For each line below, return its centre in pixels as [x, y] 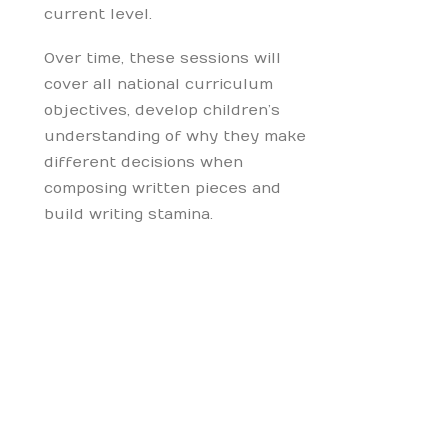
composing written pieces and [162, 188]
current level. [97, 14]
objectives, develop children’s [161, 110]
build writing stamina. [128, 214]
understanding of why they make [174, 136]
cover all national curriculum [158, 84]
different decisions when [143, 162]
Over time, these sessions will [162, 58]
